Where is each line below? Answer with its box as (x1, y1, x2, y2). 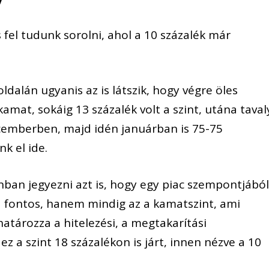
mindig (88, 195, 129, 211)
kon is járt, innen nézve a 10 (110, 234, 262, 250)
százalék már (157, 26, 231, 43)
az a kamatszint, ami (128, 195, 241, 211)
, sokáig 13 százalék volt (32, 101, 161, 118)
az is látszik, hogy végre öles (83, 82, 238, 98)
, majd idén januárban (58, 121, 178, 137)
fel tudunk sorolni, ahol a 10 (4, 26, 158, 43)
